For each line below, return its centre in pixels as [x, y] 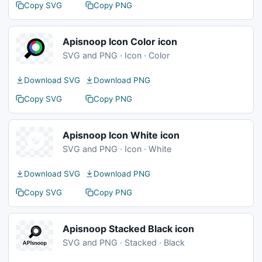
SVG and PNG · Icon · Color [116, 55]
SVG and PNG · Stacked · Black [124, 242]
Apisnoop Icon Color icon [120, 42]
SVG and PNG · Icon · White [117, 149]
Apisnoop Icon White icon [121, 135]
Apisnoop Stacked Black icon [128, 229]
